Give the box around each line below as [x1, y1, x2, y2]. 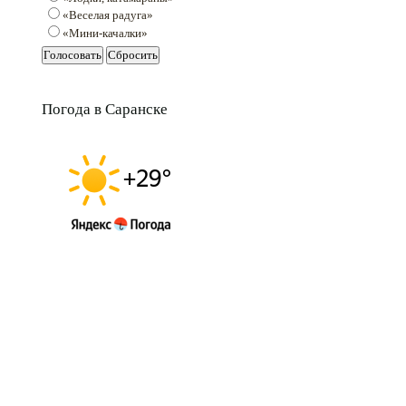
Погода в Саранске [42, 100, 168, 118]
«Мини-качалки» [63, 25, 149, 40]
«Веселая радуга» [63, 8, 154, 23]
